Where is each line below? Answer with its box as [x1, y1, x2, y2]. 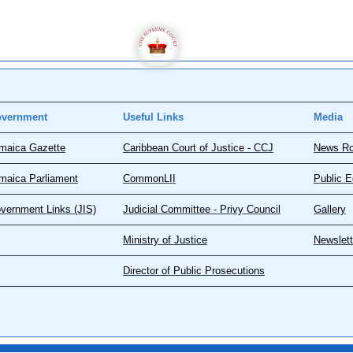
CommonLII [123, 173, 176, 184]
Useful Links [123, 111, 184, 123]
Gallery [314, 203, 346, 215]
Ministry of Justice [123, 234, 207, 246]
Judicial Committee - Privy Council [123, 203, 281, 215]
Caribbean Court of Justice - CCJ [123, 142, 273, 154]
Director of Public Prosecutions [123, 265, 265, 277]
